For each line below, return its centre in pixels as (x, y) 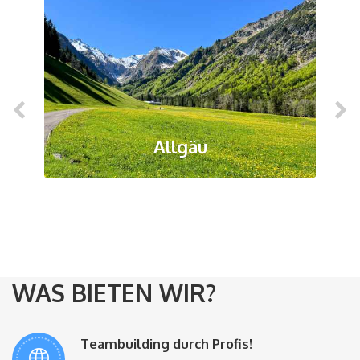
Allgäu (180, 146)
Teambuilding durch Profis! (166, 344)
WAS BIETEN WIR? (114, 292)
